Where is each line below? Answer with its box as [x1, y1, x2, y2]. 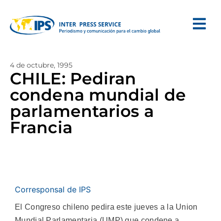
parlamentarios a [10, 101, 154, 121]
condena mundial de [10, 85, 186, 105]
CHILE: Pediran [10, 69, 137, 88]
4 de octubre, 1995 [10, 61, 73, 70]
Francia [10, 117, 73, 137]
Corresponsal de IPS [15, 184, 91, 194]
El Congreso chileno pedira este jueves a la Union [15, 203, 198, 211]
